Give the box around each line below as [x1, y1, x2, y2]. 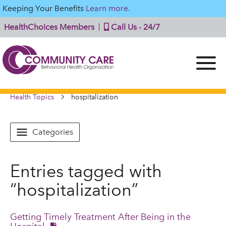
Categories [32, 127, 73, 137]
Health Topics [10, 93, 54, 101]
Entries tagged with [10, 161, 162, 182]
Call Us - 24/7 [109, 22, 160, 32]
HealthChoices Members [4, 22, 94, 32]
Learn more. [86, 4, 130, 13]
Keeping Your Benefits [3, 4, 86, 13]
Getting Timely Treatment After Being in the [10, 211, 191, 222]
